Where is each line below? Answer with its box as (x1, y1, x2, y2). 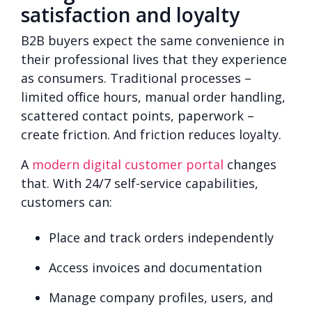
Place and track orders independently (49, 228, 274, 246)
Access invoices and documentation (49, 258, 262, 276)
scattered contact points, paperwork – (21, 107, 254, 124)
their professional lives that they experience (21, 50, 287, 68)
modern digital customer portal (32, 155, 224, 173)
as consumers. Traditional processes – (21, 69, 251, 86)
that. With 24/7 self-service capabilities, (21, 174, 258, 192)
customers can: (21, 193, 112, 210)
